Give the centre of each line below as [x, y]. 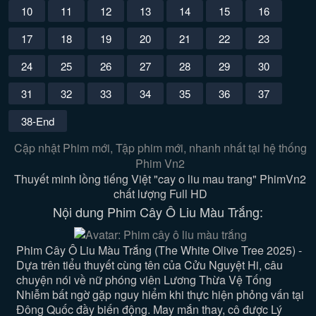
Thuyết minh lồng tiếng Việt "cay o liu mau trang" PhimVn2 [160, 179]
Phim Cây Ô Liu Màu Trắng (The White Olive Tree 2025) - [159, 250]
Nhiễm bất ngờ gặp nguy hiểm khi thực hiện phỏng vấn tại [160, 294]
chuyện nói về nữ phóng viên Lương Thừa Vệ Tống [144, 280]
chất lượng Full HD [160, 194]
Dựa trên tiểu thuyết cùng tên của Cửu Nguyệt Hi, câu [149, 265]
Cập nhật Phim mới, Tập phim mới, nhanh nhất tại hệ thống [160, 148]
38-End [38, 121]
